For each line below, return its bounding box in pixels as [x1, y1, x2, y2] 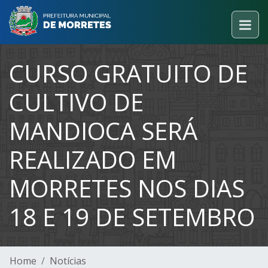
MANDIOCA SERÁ [9, 114, 197, 147]
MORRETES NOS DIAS [9, 172, 245, 205]
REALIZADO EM [9, 143, 176, 176]
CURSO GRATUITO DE [9, 57, 248, 90]
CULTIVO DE [9, 86, 144, 118]
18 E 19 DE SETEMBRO [9, 200, 255, 233]
